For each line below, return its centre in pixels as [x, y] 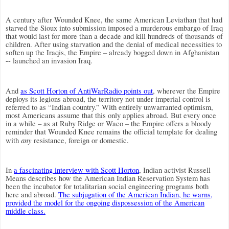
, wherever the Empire [187, 90]
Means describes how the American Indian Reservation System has [108, 178]
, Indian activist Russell [175, 170]
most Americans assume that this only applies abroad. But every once [111, 115]
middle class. [26, 211]
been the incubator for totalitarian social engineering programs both [107, 187]
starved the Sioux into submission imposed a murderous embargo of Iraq [114, 28]
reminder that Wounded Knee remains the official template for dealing [111, 131]
